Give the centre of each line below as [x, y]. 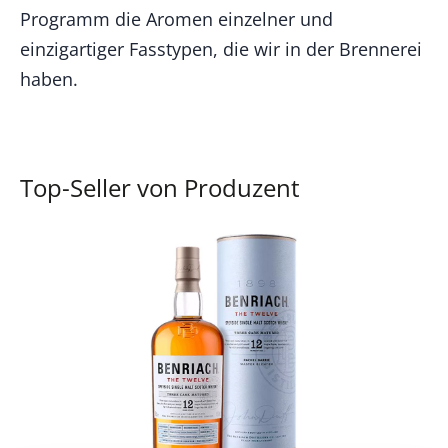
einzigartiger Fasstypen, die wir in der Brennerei [221, 49]
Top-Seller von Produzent [160, 188]
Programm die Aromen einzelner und [176, 19]
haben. [49, 79]
